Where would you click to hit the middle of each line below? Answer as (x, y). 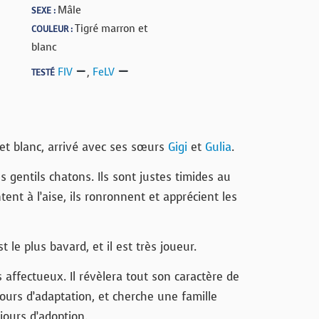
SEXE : (45, 11)
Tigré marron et (111, 28)
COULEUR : (53, 29)
